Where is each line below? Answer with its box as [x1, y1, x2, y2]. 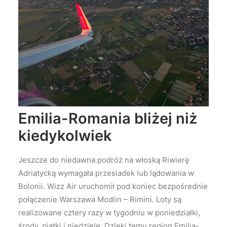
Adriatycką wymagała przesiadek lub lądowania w [18, 168, 194, 178]
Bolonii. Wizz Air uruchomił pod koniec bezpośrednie [18, 181, 208, 192]
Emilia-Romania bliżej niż [18, 109, 197, 128]
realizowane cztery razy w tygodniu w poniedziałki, [18, 208, 200, 218]
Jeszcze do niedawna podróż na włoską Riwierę [18, 155, 190, 165]
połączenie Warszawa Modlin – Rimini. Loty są [18, 195, 181, 205]
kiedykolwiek [18, 127, 112, 145]
